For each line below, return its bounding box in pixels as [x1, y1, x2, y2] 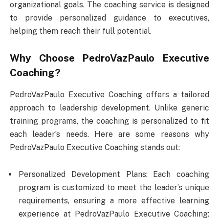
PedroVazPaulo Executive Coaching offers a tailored [10, 89, 209, 99]
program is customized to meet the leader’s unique [19, 183, 209, 193]
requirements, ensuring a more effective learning [19, 196, 209, 206]
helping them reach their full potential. [10, 26, 152, 36]
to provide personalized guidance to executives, [10, 13, 209, 22]
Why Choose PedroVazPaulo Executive [10, 52, 209, 65]
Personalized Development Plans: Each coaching [19, 170, 209, 179]
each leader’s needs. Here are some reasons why [10, 129, 209, 139]
